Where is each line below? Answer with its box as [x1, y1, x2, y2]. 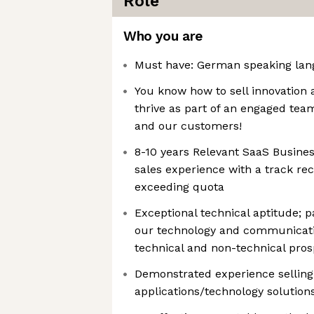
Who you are [123, 28, 203, 44]
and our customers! [135, 119, 242, 132]
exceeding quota [135, 180, 224, 193]
